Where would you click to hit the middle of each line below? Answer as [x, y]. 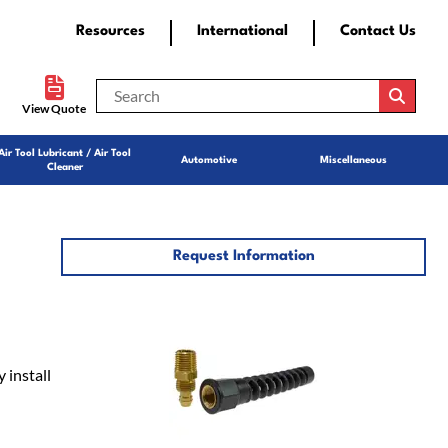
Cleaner [64, 167]
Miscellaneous [354, 160]
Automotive [209, 160]
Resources [110, 32]
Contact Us [378, 32]
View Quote [54, 108]
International [242, 32]
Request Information [243, 256]
